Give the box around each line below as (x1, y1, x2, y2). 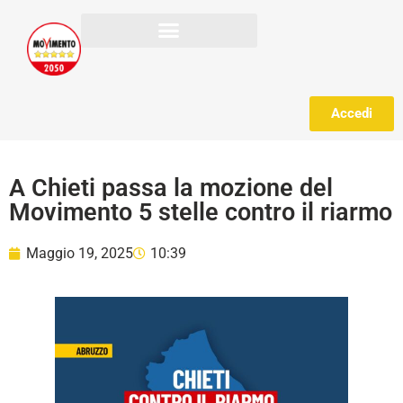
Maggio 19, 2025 (26, 244, 133, 262)
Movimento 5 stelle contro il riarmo (9, 197, 392, 227)
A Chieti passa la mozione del (9, 173, 333, 202)
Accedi (331, 104, 372, 121)
